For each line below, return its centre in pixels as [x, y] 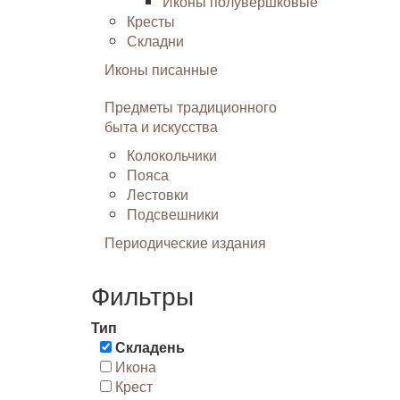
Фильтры [142, 295]
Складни [155, 41]
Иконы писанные [161, 69]
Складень [150, 347]
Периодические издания [185, 242]
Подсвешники [173, 214]
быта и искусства [161, 126]
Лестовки [158, 194]
